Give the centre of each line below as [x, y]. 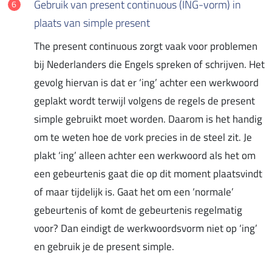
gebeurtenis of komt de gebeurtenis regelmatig [138, 210]
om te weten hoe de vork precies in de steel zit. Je [143, 137]
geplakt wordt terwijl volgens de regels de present [144, 100]
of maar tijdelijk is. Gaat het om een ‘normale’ [134, 192]
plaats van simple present [92, 22]
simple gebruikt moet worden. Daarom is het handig [148, 119]
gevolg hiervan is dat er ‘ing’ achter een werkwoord [146, 82]
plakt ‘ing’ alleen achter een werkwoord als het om [145, 155]
